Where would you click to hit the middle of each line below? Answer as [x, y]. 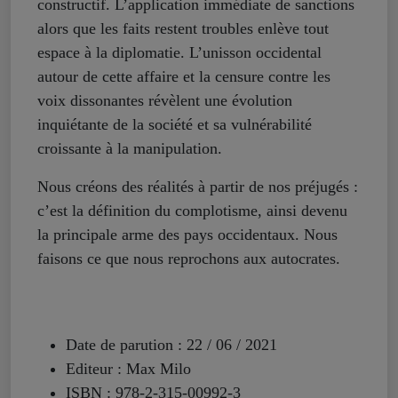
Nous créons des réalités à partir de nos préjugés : [198, 187]
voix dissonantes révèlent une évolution [165, 101]
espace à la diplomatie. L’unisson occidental [179, 53]
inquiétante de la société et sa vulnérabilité [175, 125]
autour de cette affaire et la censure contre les [184, 77]
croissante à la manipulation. [130, 149]
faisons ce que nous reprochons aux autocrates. [189, 259]
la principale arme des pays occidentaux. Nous [187, 235]
